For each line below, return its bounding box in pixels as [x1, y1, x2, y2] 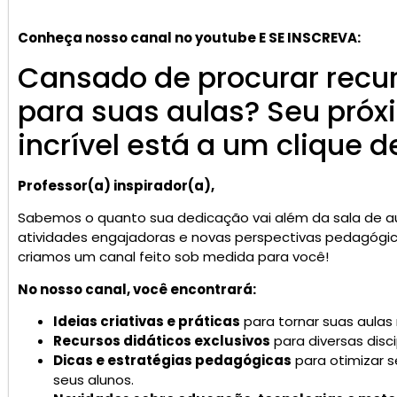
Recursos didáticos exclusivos [53, 331, 270, 350]
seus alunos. [53, 370, 134, 389]
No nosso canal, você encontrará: [18, 279, 256, 299]
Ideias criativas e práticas [53, 311, 240, 331]
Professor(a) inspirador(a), [18, 175, 214, 195]
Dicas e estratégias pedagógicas [53, 350, 292, 370]
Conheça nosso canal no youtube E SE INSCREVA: [18, 28, 361, 48]
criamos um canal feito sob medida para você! [18, 247, 329, 267]
